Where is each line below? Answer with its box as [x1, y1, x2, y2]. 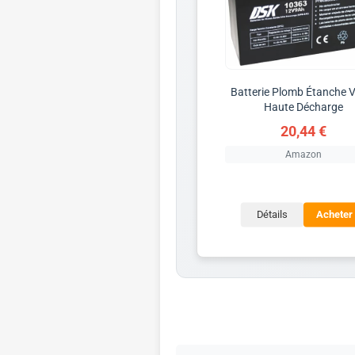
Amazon [284, 148, 322, 160]
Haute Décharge [263, 100, 343, 113]
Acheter [316, 208, 353, 221]
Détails [256, 208, 288, 221]
